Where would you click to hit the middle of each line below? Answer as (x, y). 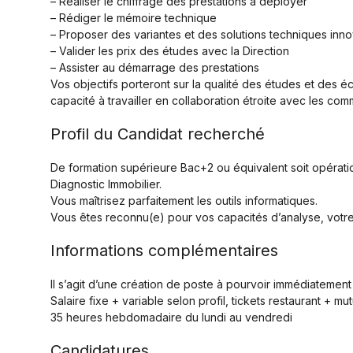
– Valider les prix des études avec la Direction (170, 51)
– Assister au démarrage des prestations (155, 67)
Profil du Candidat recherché (158, 134)
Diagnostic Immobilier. (106, 184)
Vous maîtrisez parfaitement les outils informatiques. (184, 201)
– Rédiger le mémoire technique (134, 18)
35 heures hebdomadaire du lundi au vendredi (171, 317)
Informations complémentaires (164, 251)
